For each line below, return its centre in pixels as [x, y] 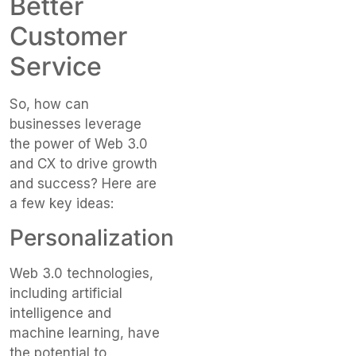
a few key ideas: [62, 203]
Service [56, 66]
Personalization [92, 238]
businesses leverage [75, 124]
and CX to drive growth [83, 163]
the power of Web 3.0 [79, 143]
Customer [68, 36]
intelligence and [60, 313]
